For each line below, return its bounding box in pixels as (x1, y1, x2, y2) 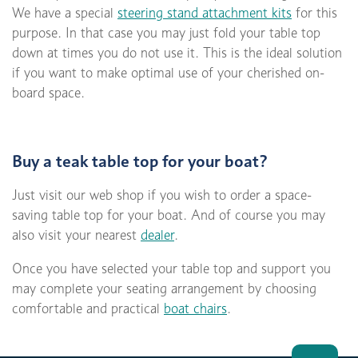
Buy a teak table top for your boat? (12, 151, 268, 172)
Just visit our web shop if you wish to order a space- (12, 187, 312, 204)
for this (292, 5, 337, 22)
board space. (12, 85, 85, 101)
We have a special (12, 5, 117, 22)
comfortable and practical (12, 300, 164, 317)
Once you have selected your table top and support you (12, 261, 331, 277)
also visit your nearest (12, 227, 141, 244)
